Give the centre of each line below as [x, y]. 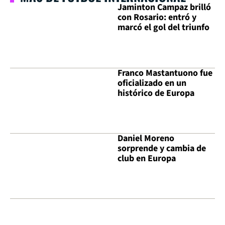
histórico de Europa [156, 93]
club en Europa [147, 158]
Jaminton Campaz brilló [164, 8]
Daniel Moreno [146, 138]
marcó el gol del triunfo [163, 28]
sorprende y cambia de [162, 148]
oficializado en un [152, 83]
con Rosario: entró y [157, 18]
